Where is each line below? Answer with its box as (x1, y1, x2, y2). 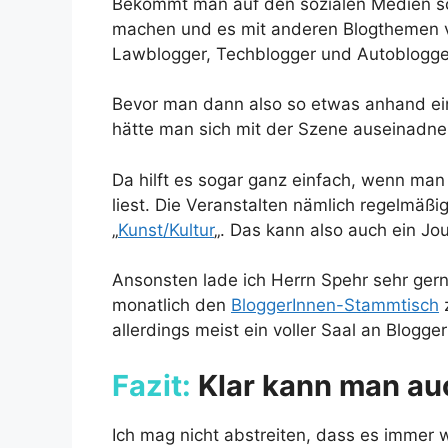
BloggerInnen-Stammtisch (231, 295, 439, 316)
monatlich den (112, 295, 231, 316)
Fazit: (112, 367, 191, 403)
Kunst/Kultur (118, 219, 214, 240)
